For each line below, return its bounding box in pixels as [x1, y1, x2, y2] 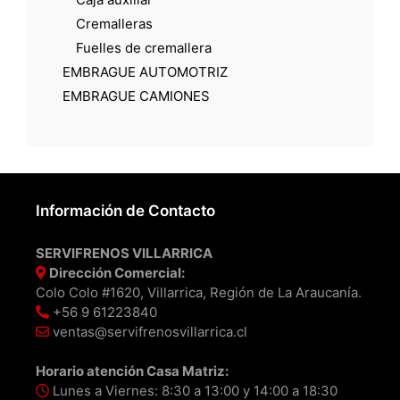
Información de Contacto [36, 201, 215, 220]
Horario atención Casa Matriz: [36, 362, 229, 379]
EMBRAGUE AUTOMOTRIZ [62, 62, 228, 80]
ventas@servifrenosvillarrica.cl [49, 322, 247, 340]
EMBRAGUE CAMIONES [62, 87, 210, 104]
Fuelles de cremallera [76, 38, 212, 56]
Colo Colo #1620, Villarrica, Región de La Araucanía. [36, 283, 362, 301]
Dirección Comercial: [49, 263, 185, 281]
